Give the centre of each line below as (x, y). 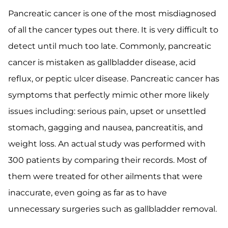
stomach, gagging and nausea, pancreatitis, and (106, 127)
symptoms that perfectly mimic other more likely (109, 95)
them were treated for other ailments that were (105, 176)
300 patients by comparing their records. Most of (107, 160)
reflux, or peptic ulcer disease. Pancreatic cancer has (114, 79)
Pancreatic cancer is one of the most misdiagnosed (112, 13)
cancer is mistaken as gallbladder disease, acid (102, 62)
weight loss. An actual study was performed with (107, 144)
